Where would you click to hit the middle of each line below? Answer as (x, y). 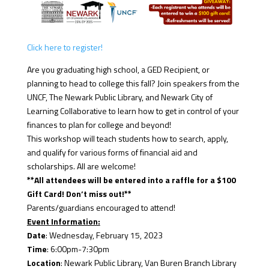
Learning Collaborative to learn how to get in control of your (133, 111)
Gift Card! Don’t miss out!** (79, 194)
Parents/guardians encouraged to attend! (101, 208)
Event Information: (63, 222)
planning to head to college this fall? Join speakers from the (133, 83)
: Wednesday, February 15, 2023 (104, 235)
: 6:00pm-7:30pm (78, 249)
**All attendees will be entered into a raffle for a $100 (131, 180)
